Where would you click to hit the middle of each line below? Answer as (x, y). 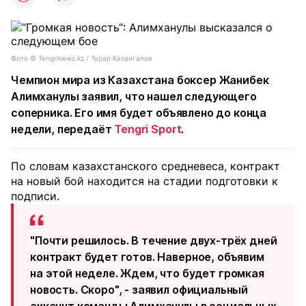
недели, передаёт (63, 129)
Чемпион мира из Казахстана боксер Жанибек (140, 80)
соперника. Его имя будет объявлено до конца (139, 113)
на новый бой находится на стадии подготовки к (144, 181)
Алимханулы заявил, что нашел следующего (134, 96)
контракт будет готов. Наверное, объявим (147, 257)
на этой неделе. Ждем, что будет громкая (147, 273)
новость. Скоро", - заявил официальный (139, 290)
